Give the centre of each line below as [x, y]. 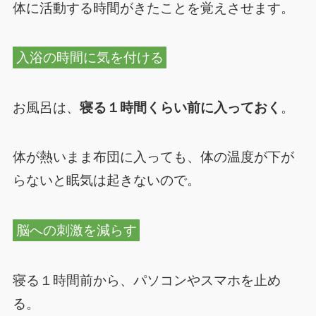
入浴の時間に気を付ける [90, 58]
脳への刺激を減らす [76, 231]
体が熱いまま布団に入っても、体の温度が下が [153, 157]
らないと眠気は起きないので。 [106, 181]
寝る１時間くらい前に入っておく [180, 107]
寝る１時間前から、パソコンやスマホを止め [146, 280]
